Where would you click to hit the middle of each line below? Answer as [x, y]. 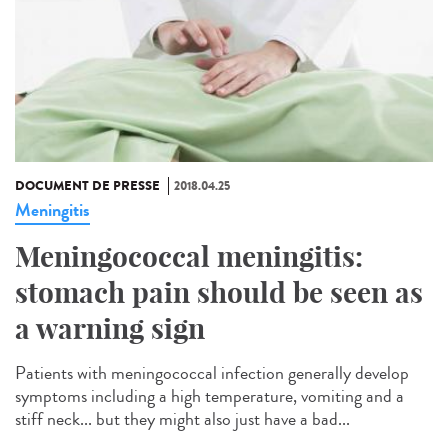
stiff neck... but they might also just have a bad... [182, 419]
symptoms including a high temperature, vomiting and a [209, 396]
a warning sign [110, 329]
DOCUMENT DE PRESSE [87, 186]
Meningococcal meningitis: [189, 257]
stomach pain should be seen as [219, 293]
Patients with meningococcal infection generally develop [212, 373]
